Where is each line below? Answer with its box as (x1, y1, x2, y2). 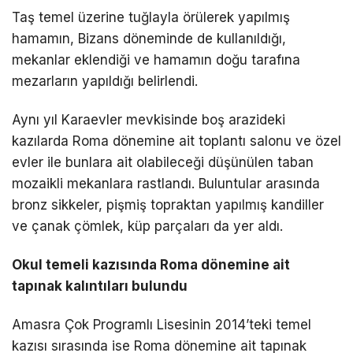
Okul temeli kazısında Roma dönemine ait (12, 257, 290, 273)
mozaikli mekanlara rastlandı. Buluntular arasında (12, 176, 320, 192)
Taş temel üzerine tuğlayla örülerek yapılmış (12, 9, 290, 26)
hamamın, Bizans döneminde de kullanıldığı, (12, 31, 286, 47)
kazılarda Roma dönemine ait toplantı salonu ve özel (12, 133, 341, 150)
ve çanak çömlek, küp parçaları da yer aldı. (12, 218, 283, 235)
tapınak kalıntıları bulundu (12, 278, 188, 295)
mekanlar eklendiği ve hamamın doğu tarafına (12, 52, 300, 69)
